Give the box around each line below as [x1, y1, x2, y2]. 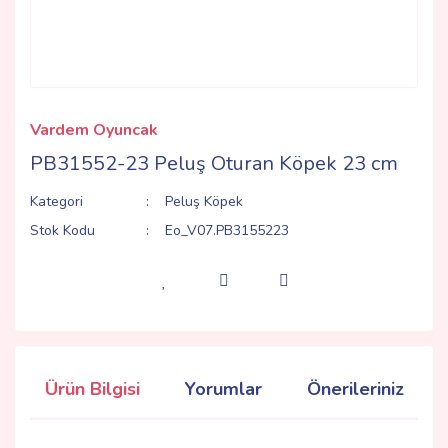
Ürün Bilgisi [45, 377, 140, 401]
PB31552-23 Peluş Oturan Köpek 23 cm [30, 150, 398, 177]
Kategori [30, 192, 83, 211]
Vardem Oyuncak [30, 119, 158, 141]
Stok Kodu [30, 221, 95, 240]
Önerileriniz [307, 377, 404, 401]
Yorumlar [185, 377, 262, 401]
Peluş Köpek [165, 192, 244, 211]
